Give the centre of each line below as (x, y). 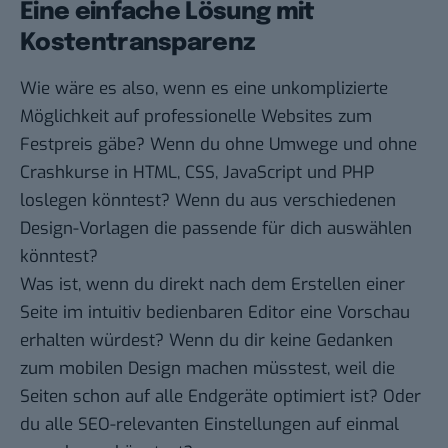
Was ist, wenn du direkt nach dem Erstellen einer (212, 285)
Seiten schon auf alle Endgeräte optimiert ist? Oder (220, 397)
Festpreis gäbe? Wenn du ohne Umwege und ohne (218, 145)
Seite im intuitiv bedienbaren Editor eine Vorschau (215, 313)
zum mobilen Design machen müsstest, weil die (207, 369)
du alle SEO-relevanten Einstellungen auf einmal (209, 425)
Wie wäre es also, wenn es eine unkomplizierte (204, 89)
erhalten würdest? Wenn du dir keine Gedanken (206, 341)
